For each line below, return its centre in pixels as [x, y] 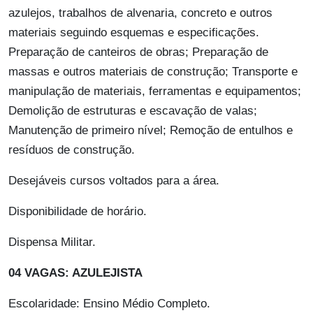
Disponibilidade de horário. [78, 212]
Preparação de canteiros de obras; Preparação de [138, 52]
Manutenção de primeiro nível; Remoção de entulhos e [151, 131]
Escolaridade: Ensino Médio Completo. [109, 304]
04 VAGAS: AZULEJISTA [75, 273]
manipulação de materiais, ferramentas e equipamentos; [155, 92]
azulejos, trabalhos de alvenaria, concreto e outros [140, 13]
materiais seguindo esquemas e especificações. [134, 33]
